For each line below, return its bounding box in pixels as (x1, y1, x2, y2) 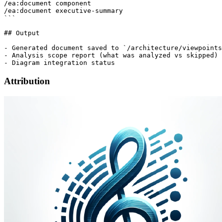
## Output (4, 29, 40, 37)
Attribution (4, 76, 50, 87)
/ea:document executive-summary (4, 7, 123, 15)
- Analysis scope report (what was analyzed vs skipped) (4, 52, 218, 59)
